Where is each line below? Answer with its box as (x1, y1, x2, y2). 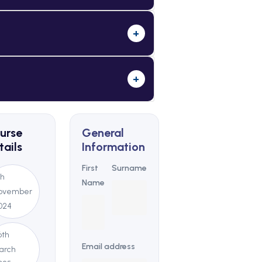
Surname (111, 163, 147, 174)
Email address (81, 242, 135, 252)
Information (81, 140, 145, 154)
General (81, 126, 124, 140)
